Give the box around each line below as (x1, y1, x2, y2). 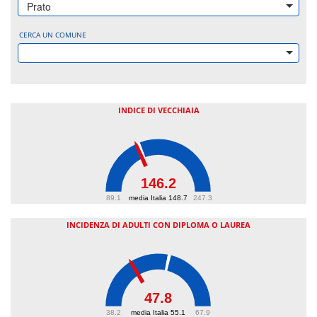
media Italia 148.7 (129, 193, 188, 202)
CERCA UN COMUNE (19, 30, 86, 40)
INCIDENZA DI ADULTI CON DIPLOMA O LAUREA (67, 219, 250, 230)
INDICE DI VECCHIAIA (117, 105, 200, 115)
